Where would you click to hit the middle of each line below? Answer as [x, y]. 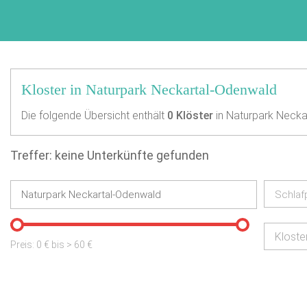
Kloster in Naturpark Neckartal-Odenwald [149, 89]
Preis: [23, 245]
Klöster [193, 115]
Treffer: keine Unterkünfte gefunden [110, 155]
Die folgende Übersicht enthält [94, 115]
